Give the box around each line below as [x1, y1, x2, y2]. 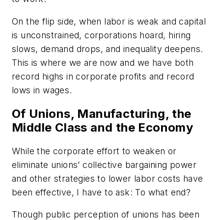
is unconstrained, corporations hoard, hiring [12, 29, 191, 40]
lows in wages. [12, 84, 72, 95]
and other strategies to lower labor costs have [12, 173, 203, 184]
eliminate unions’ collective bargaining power [12, 159, 196, 170]
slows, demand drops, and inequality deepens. [12, 43, 203, 54]
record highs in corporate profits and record [12, 71, 194, 82]
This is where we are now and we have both [12, 57, 194, 68]
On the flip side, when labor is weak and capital [12, 16, 206, 27]
